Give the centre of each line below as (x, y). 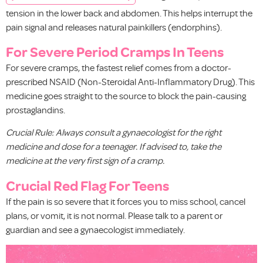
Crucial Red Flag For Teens (87, 185)
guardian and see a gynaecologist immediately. (95, 229)
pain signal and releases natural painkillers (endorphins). (114, 27)
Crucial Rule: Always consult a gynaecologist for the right (114, 132)
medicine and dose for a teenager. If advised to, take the (114, 146)
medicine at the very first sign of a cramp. (85, 161)
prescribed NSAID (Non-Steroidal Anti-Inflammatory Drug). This (130, 81)
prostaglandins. (36, 109)
